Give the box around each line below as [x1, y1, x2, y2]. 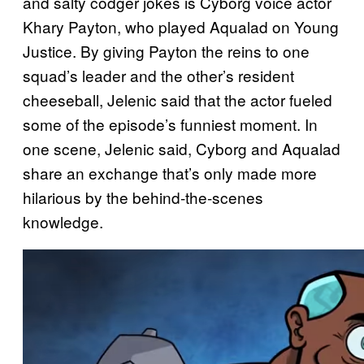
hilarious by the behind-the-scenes [23, 185, 263, 208]
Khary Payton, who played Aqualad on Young [23, 15, 339, 37]
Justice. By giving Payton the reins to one [23, 39, 310, 62]
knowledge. [23, 210, 103, 232]
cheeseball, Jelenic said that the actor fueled [23, 88, 332, 110]
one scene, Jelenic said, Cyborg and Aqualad [23, 136, 340, 159]
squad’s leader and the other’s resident [23, 63, 294, 86]
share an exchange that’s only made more [23, 161, 317, 184]
